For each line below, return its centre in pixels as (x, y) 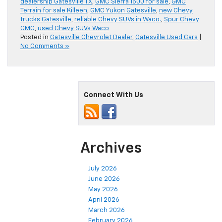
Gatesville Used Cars (166, 38)
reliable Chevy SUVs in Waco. (118, 20)
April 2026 (104, 200)
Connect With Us (113, 95)
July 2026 (103, 169)
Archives (111, 149)
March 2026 (107, 211)
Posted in (35, 38)
